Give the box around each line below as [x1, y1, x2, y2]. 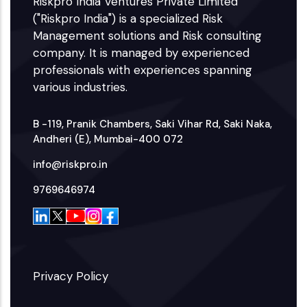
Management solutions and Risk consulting [33, 27, 262, 43]
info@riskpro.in [33, 157, 108, 171]
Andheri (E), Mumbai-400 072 [33, 132, 184, 146]
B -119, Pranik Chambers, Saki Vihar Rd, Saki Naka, [33, 116, 273, 131]
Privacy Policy [33, 268, 109, 284]
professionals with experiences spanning [33, 62, 253, 77]
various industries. [33, 79, 128, 95]
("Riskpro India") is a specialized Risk [33, 10, 223, 26]
